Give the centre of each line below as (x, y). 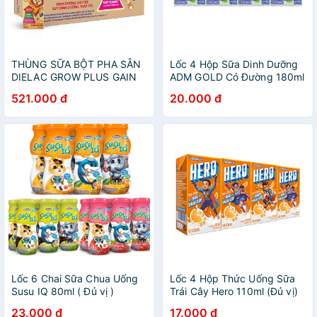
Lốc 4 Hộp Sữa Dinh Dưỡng (234, 64)
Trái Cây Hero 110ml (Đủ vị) (234, 291)
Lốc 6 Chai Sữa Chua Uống (75, 278)
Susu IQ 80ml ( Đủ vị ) (63, 291)
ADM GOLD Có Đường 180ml (237, 77)
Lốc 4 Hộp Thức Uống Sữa (233, 278)
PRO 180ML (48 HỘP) (63, 90)
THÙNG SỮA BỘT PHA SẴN (76, 64)
